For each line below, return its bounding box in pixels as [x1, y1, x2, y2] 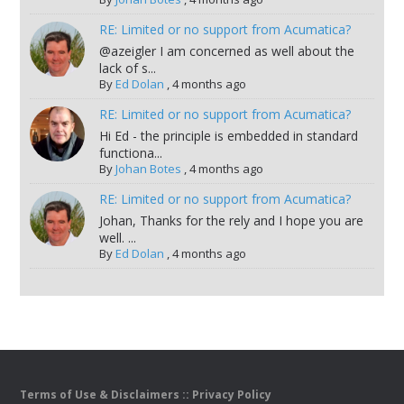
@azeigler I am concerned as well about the [98, 42, 354, 60]
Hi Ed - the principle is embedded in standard [98, 127, 358, 145]
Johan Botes [115, 161, 181, 178]
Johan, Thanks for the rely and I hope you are [98, 212, 363, 230]
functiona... [98, 144, 162, 162]
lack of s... [98, 60, 156, 78]
